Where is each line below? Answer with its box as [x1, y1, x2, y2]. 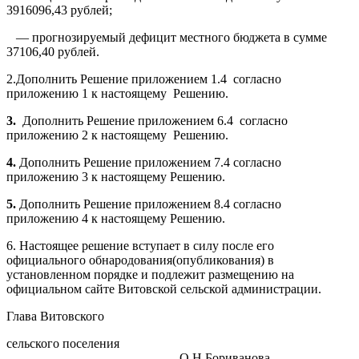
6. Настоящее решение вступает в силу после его [6, 238, 274, 252]
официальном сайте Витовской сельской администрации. [6, 281, 321, 296]
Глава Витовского [6, 309, 104, 323]
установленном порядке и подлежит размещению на [6, 267, 294, 281]
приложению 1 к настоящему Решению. [6, 86, 228, 100]
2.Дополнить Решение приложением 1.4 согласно [6, 71, 281, 86]
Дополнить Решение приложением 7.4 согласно [16, 155, 281, 169]
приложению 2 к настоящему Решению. [6, 127, 228, 142]
